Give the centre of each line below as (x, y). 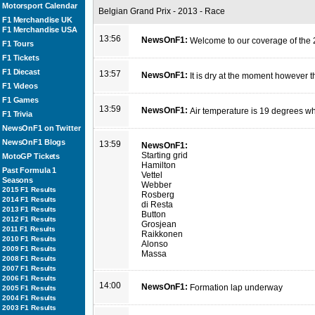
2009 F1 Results (29, 249)
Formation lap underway (236, 288)
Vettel (152, 175)
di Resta (157, 205)
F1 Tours (18, 44)
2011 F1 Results (29, 229)
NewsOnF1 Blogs (34, 142)
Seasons (18, 180)
